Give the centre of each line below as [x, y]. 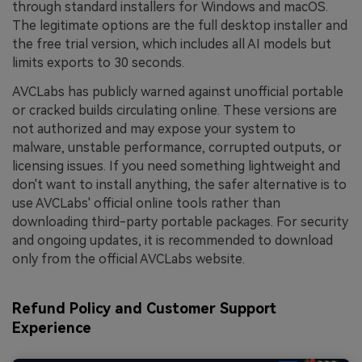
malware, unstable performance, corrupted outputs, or [177, 147]
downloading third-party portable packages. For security [180, 221]
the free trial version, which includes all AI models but [172, 44]
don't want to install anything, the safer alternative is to [179, 184]
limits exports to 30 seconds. [98, 62]
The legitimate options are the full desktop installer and [180, 25]
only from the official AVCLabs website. [128, 259]
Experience [52, 327]
